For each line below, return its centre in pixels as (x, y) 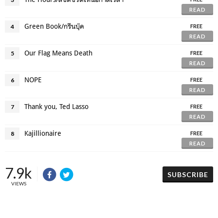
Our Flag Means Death (58, 53)
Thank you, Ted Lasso (56, 106)
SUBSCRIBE (188, 174)
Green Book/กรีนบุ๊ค (54, 26)
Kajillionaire (43, 133)
